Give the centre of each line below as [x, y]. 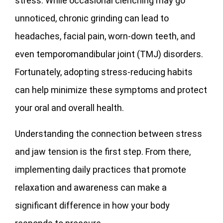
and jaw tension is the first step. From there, [103, 151]
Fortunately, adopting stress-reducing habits [104, 72]
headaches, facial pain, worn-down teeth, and [105, 36]
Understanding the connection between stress [109, 133]
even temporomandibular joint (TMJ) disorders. [109, 54]
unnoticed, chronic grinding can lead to [92, 18]
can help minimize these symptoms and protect [111, 90]
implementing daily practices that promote [101, 169]
